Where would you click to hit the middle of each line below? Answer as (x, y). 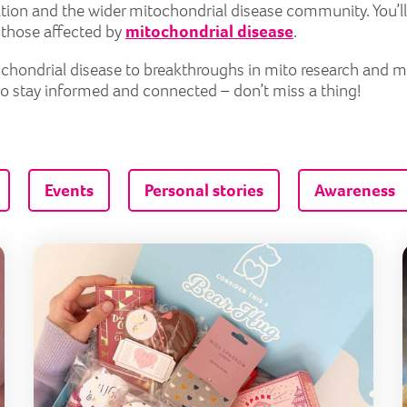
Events (69, 190)
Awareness (354, 190)
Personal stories (203, 190)
